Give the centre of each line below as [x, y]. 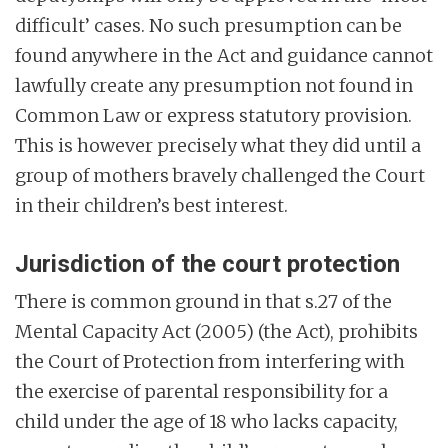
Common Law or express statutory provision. [213, 115]
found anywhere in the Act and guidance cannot [224, 55]
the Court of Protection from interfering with [210, 361]
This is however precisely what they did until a [218, 145]
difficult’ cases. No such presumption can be [208, 25]
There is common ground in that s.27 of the [203, 301]
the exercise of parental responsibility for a [201, 391]
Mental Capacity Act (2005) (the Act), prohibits [216, 331]
